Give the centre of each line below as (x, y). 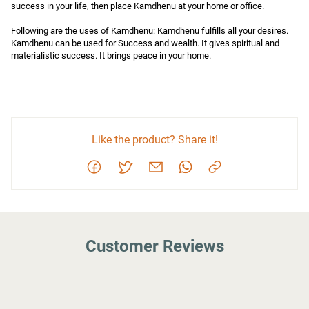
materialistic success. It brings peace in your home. (111, 56)
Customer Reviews (154, 247)
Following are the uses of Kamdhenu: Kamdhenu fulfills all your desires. (150, 31)
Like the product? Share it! (154, 140)
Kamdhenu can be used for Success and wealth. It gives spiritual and (145, 43)
